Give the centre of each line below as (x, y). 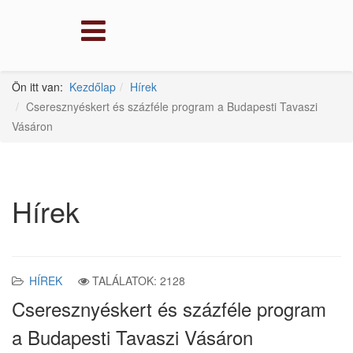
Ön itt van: (41, 87)
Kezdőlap (93, 87)
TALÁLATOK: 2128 (139, 281)
